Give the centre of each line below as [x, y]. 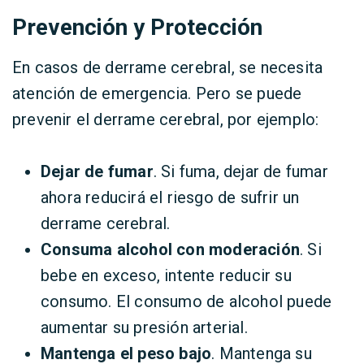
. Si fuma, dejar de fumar [240, 171]
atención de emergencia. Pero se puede [157, 93]
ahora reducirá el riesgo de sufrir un [170, 197]
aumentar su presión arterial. [144, 327]
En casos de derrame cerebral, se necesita [168, 67]
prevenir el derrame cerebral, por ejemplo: [166, 119]
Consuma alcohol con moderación [170, 249]
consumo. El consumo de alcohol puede [186, 301]
